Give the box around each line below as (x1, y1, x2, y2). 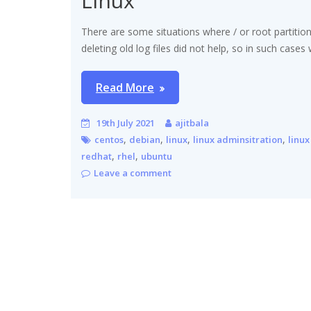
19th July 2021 (96, 117, 155, 129)
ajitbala (175, 117, 209, 129)
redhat (81, 150, 112, 162)
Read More (96, 80, 154, 95)
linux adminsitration (193, 133, 283, 146)
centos (94, 133, 124, 146)
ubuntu (141, 150, 172, 162)
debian (129, 133, 160, 146)
